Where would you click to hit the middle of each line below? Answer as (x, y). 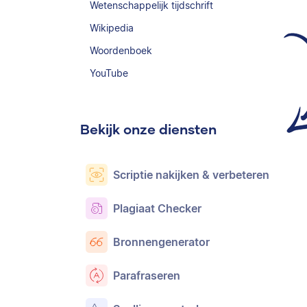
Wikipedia (112, 28)
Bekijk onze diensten (148, 129)
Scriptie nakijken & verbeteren (191, 175)
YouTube (109, 73)
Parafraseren (147, 275)
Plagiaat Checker (157, 208)
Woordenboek (121, 50)
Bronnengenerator (161, 242)
